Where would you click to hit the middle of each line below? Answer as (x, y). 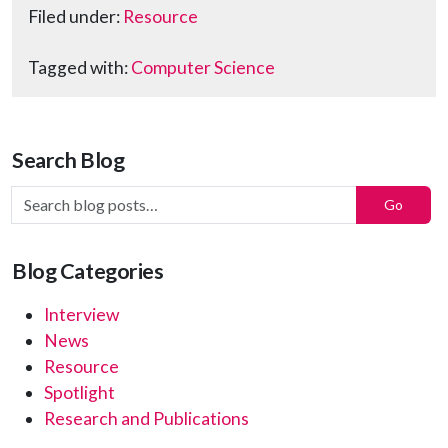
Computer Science (203, 67)
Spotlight (79, 392)
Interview (81, 314)
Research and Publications (146, 418)
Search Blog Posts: (83, 197)
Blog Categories (88, 270)
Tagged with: (79, 67)
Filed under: (75, 17)
